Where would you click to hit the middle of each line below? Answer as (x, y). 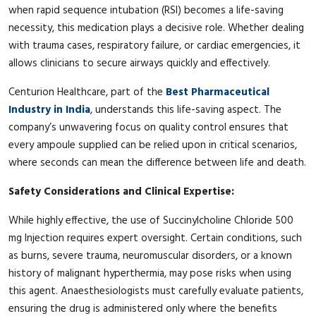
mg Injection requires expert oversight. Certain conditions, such (155, 238)
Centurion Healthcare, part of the (87, 92)
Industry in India (49, 110)
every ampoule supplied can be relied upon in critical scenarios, (153, 145)
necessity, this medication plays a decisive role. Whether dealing (156, 28)
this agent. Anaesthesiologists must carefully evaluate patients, (156, 291)
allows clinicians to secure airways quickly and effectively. (139, 63)
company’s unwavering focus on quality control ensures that (148, 127)
